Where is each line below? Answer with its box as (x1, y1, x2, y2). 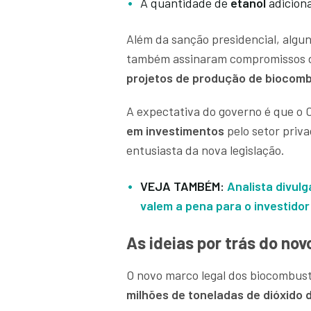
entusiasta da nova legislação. (126, 142, 287, 158)
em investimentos (126, 123, 224, 139)
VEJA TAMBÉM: (140, 178, 227, 194)
